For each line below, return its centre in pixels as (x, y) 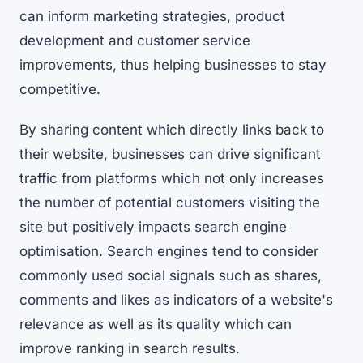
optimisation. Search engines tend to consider (169, 252)
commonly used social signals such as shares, (171, 276)
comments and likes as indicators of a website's (176, 300)
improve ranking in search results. (130, 349)
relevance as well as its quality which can (156, 325)
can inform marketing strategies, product (152, 17)
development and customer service (135, 41)
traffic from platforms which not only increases (172, 179)
